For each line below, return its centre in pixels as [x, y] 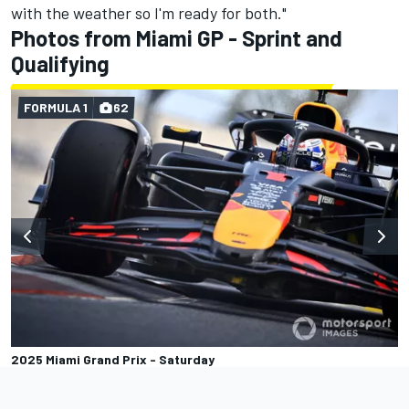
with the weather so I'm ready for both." [149, 12]
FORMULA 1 [56, 107]
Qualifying [63, 63]
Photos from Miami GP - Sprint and [177, 37]
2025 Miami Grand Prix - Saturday [113, 359]
